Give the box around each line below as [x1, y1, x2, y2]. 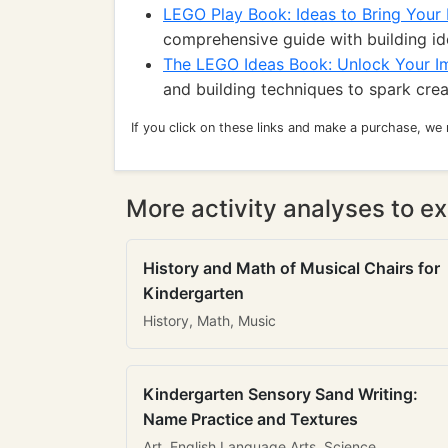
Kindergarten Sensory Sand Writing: [143, 384, 418, 404]
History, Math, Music [143, 312, 276, 329]
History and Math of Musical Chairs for [143, 258, 440, 278]
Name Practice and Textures [143, 409, 358, 429]
